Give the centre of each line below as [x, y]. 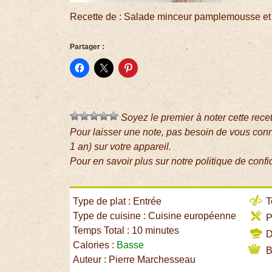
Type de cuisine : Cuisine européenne [155, 216]
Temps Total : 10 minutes [126, 231]
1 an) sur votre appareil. [121, 147]
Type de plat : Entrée [117, 202]
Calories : [95, 245]
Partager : [87, 47]
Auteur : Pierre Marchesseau [134, 260]
